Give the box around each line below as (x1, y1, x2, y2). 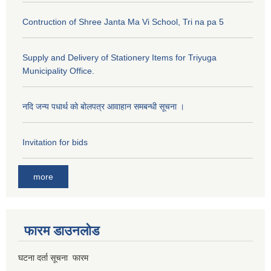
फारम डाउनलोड (24, 223, 99, 238)
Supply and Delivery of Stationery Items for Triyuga (22, 53, 217, 63)
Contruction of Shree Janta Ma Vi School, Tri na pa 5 (22, 17, 224, 27)
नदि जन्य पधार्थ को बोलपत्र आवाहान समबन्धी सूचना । (22, 102, 184, 112)
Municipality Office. (22, 66, 94, 76)
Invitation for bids (22, 137, 88, 148)
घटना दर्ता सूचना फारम (18, 252, 91, 263)
